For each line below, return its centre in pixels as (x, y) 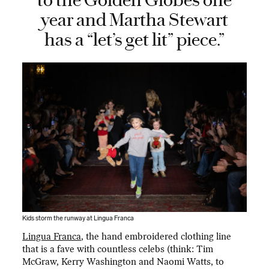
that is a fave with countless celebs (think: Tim (118, 249)
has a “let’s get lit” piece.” (134, 40)
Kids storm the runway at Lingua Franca (78, 219)
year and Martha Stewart (134, 20)
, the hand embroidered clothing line (156, 236)
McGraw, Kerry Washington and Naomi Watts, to (123, 261)
